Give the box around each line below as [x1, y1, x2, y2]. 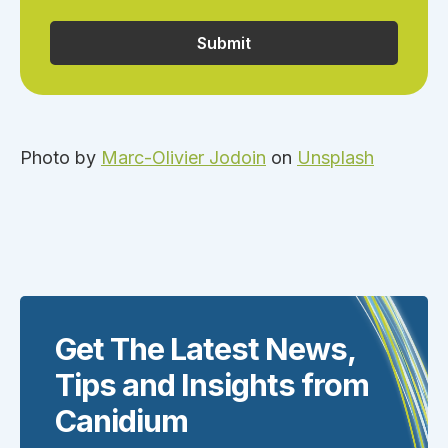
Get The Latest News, [55, 329, 355, 367]
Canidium [55, 401, 188, 439]
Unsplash [297, 147, 374, 169]
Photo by [20, 147, 101, 169]
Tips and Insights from [55, 365, 369, 403]
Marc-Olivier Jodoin [101, 147, 266, 169]
